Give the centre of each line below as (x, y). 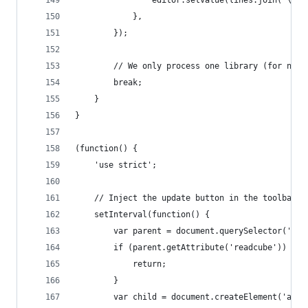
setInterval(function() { (142, 214)
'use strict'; (116, 165)
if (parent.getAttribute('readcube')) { (186, 247)
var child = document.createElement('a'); (190, 297)
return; (121, 264)
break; (109, 82)
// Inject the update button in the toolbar (186, 198)
